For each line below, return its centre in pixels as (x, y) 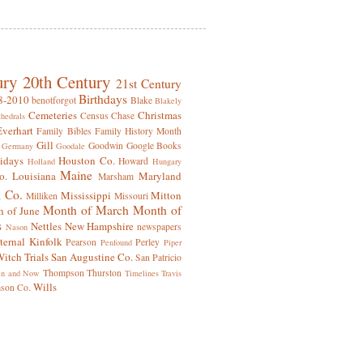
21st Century (149, 84)
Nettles (46, 226)
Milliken (42, 196)
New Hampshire (99, 226)
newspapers (160, 227)
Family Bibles (64, 131)
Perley (148, 242)
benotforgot (53, 100)
